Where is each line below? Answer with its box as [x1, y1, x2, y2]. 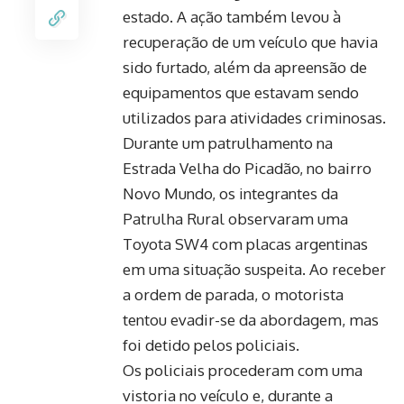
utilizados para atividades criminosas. [123, 107, 386, 127]
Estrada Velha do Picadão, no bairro [123, 158, 372, 178]
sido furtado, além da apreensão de [123, 57, 367, 77]
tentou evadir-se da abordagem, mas [123, 309, 379, 329]
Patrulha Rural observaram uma [123, 208, 348, 228]
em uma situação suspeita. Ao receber [123, 259, 386, 279]
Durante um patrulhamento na [123, 133, 333, 152]
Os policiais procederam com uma [123, 360, 363, 380]
